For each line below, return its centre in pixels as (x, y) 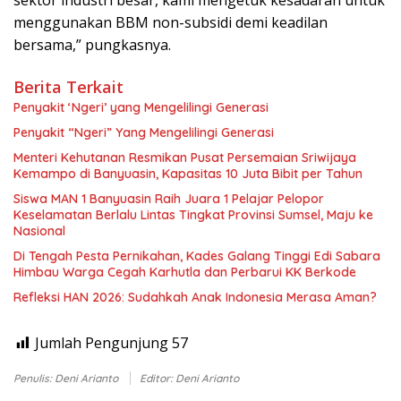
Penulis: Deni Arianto (67, 378)
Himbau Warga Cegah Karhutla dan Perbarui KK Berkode (185, 272)
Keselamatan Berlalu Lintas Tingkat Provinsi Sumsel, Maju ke (193, 214)
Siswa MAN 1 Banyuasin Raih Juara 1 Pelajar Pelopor (169, 198)
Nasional (39, 230)
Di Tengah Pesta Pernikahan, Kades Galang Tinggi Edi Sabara (197, 256)
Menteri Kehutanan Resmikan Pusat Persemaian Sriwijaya (185, 157)
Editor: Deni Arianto (189, 378)
